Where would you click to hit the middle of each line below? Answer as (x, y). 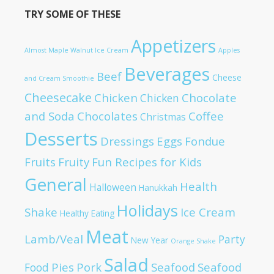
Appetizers (173, 46)
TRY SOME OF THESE (72, 14)
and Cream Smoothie (59, 78)
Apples (229, 50)
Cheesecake (58, 97)
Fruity (74, 161)
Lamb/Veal (54, 239)
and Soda (50, 116)
